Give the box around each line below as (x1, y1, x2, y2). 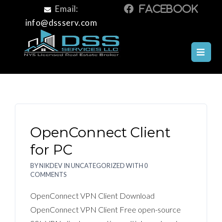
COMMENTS (30, 170, 66, 178)
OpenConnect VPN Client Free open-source (30, 205, 181, 214)
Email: (54, 3, 78, 14)
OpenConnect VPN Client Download (30, 191, 155, 200)
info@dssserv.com (25, 17, 97, 28)
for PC (30, 141, 72, 158)
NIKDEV (39, 162, 62, 169)
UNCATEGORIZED (71, 162, 125, 169)
